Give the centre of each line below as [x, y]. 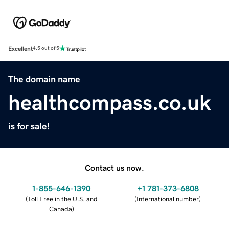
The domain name [44, 79]
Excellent [20, 48]
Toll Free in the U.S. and [62, 199]
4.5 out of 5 [46, 48]
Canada [60, 209]
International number [168, 199]
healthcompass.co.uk [110, 102]
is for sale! [29, 126]
